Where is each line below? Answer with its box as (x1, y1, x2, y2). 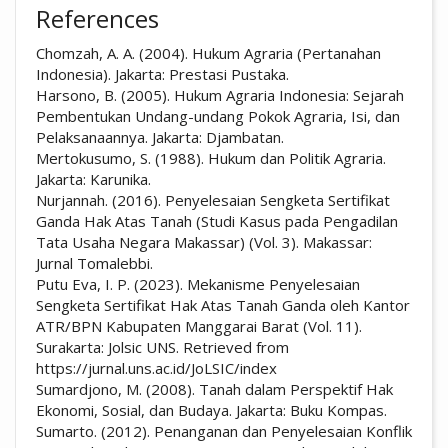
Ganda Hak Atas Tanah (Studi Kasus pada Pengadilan (36, 210, 398, 231)
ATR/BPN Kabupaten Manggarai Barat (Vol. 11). (36, 315, 362, 336)
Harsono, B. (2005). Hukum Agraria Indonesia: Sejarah (36, 84, 404, 105)
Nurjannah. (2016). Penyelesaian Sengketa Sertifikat (36, 189, 390, 210)
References (36, 2, 159, 36)
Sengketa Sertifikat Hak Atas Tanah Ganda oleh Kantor (36, 294, 410, 315)
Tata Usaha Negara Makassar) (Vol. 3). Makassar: (36, 231, 372, 252)
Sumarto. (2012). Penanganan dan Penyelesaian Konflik (36, 420, 412, 441)
